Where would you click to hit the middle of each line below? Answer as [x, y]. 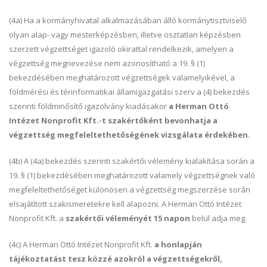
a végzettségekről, [184, 259]
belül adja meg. [218, 218]
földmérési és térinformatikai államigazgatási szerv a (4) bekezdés [129, 92]
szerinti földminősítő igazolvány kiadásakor [89, 106]
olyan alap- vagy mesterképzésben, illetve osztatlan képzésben [125, 35]
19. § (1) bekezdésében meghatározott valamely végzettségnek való [132, 175]
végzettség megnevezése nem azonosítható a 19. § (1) [107, 63]
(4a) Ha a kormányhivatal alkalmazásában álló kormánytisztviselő [128, 20]
